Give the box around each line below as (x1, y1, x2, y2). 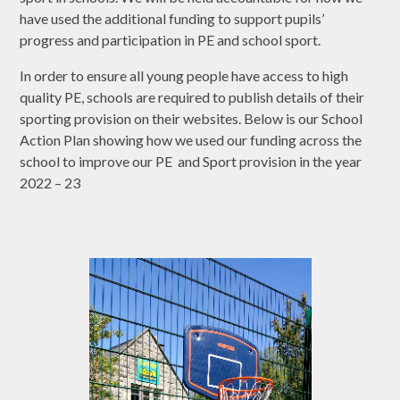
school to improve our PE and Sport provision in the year (20, 152, 362, 170)
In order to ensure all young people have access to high (20, 66, 349, 84)
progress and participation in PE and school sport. (20, 30, 324, 48)
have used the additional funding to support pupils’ (20, 9, 325, 27)
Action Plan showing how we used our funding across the (20, 130, 362, 148)
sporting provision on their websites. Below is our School (20, 109, 363, 127)
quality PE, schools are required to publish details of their (20, 87, 365, 105)
